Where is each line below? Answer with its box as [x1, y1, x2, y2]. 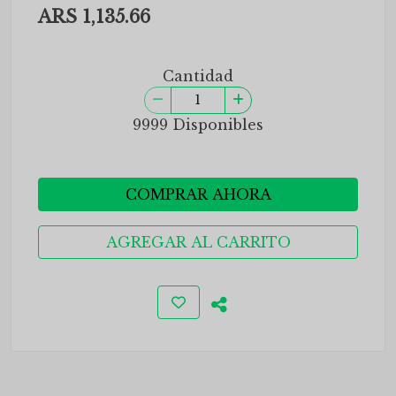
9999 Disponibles [133, 116, 263, 133]
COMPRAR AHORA [125, 186, 271, 203]
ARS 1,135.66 [38, 6, 150, 27]
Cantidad [163, 67, 233, 85]
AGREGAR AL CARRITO [105, 233, 291, 251]
